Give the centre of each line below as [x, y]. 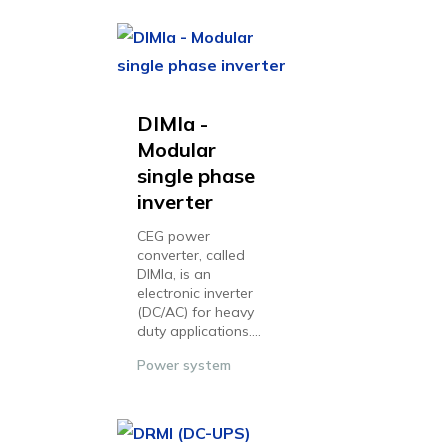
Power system [184, 365]
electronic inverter [195, 293]
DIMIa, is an [174, 274]
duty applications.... [199, 331]
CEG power [173, 236]
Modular [176, 149]
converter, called [191, 255]
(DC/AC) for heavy [195, 312]
